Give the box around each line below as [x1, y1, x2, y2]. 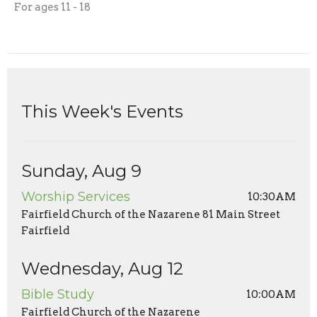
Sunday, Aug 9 [21, 160, 142, 181]
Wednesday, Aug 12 [21, 258, 183, 279]
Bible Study [21, 286, 94, 302]
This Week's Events [21, 100, 183, 122]
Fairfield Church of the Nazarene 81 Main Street [21, 207, 280, 221]
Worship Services [21, 188, 130, 204]
